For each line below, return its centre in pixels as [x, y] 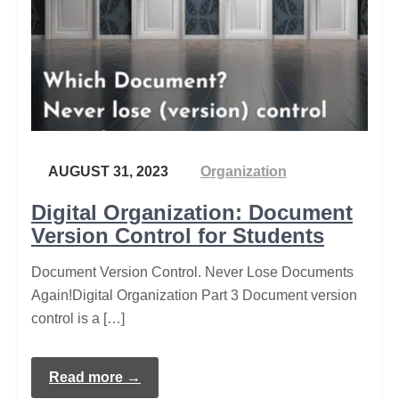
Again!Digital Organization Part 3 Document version [194, 295]
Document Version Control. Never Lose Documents [192, 272]
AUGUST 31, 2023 [107, 171]
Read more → [95, 377]
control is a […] [78, 318]
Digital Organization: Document [192, 212]
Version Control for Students [178, 236]
